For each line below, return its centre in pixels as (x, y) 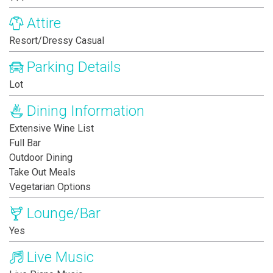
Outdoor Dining (41, 158)
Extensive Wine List (51, 129)
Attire (44, 23)
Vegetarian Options (50, 187)
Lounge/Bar (64, 214)
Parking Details (74, 67)
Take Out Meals (42, 172)
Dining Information (86, 111)
